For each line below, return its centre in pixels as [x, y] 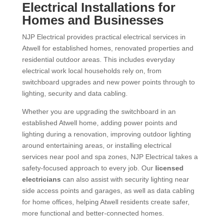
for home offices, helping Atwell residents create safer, [106, 202]
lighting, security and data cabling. [75, 93]
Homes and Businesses [93, 20]
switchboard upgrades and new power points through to [108, 82]
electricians [41, 179]
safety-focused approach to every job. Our [88, 168]
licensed [169, 168]
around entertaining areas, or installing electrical [96, 145]
